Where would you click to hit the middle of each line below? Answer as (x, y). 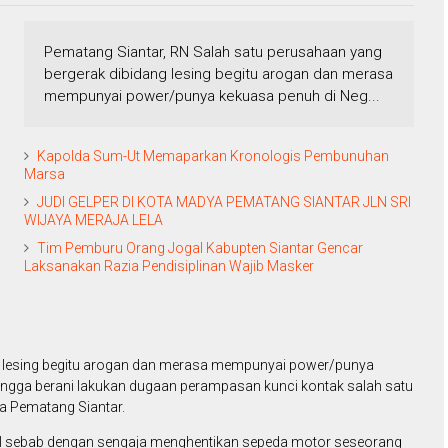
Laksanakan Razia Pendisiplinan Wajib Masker (169, 266)
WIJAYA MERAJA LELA (93, 220)
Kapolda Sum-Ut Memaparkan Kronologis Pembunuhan (213, 156)
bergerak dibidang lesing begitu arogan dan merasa (218, 74)
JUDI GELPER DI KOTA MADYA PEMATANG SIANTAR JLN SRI (224, 202)
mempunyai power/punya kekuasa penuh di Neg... (212, 96)
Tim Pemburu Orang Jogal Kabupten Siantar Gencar (200, 248)
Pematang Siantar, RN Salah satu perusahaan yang (213, 52)
